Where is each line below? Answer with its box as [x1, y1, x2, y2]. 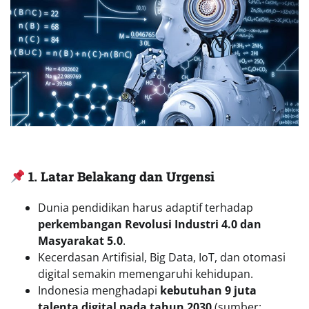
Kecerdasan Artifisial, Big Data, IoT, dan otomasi [38, 249, 286, 265]
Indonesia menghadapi [38, 282, 160, 298]
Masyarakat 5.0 [38, 232, 123, 248]
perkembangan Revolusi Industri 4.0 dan [38, 216, 261, 232]
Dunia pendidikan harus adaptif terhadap [38, 199, 253, 215]
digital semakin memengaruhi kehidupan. [38, 266, 253, 281]
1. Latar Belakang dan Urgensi [28, 167, 215, 185]
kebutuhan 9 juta [160, 282, 257, 298]
